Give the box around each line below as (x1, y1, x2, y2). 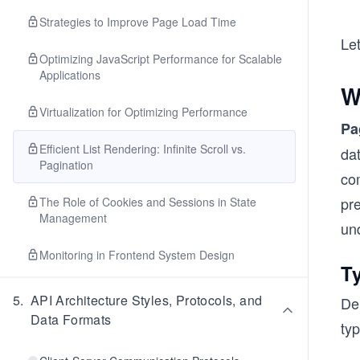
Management (39, 210, 107, 226)
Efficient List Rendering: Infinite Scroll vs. (39, 141, 246, 157)
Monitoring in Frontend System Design (39, 247, 235, 263)
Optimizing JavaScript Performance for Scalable (39, 51, 282, 67)
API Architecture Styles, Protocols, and (30, 291, 263, 309)
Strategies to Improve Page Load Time (39, 14, 236, 30)
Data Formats (30, 310, 112, 329)
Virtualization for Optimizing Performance (39, 104, 247, 120)
